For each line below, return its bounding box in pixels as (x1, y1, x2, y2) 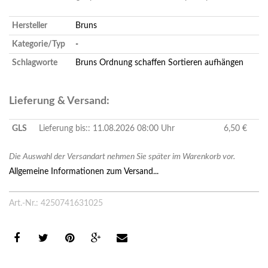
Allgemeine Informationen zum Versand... (9, 167, 159, 176)
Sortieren (168, 59, 202, 68)
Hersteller (12, 22, 47, 31)
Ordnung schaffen (99, 59, 166, 68)
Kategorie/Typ (12, 40, 65, 49)
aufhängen (205, 59, 243, 68)
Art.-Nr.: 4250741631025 (9, 199, 103, 208)
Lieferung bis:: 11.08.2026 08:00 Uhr (39, 124, 175, 133)
